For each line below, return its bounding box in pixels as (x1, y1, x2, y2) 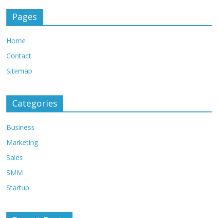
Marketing (6, 138, 38, 147)
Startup (6, 183, 30, 193)
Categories (12, 97, 58, 109)
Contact (6, 51, 32, 61)
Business (6, 123, 35, 132)
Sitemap (6, 66, 33, 76)
